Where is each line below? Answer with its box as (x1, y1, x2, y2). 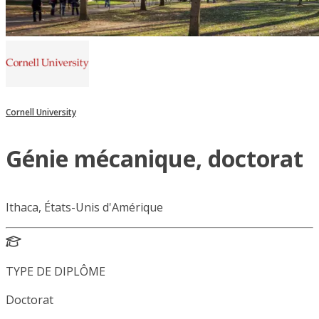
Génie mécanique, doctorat (6, 143, 303, 174)
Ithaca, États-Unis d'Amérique (6, 199, 163, 216)
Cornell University (6, 106, 76, 119)
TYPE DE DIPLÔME (6, 263, 105, 280)
